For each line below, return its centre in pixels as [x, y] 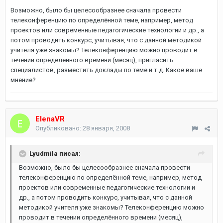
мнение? [23, 80]
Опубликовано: [59, 128]
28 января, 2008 [106, 128]
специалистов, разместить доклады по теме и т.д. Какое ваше [106, 70]
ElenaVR [50, 119]
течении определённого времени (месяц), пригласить [92, 60]
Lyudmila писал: [55, 153]
